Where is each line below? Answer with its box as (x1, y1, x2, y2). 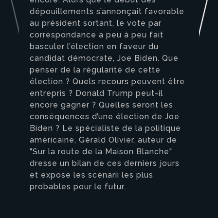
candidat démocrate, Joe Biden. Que (30, 54, 179, 63)
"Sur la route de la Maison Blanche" (30, 147, 172, 157)
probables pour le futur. (30, 182, 126, 192)
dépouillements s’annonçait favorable (30, 7, 184, 17)
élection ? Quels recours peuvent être (30, 77, 185, 87)
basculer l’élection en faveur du (30, 42, 159, 52)
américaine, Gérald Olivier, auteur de (30, 135, 177, 145)
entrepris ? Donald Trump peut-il (30, 89, 163, 98)
